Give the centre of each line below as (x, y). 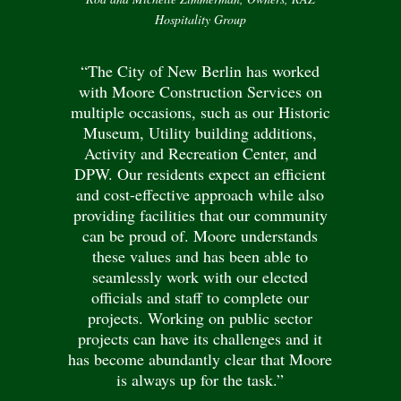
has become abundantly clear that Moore (200, 359)
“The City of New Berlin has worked (200, 71)
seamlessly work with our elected (200, 277)
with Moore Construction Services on (200, 92)
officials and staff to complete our (200, 298)
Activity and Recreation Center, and (200, 154)
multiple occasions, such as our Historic (200, 112)
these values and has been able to (200, 256)
